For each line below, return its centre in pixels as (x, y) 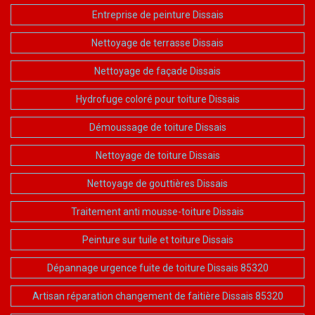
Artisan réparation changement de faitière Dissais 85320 (157, 296)
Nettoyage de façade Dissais (157, 71)
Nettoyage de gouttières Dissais (157, 183)
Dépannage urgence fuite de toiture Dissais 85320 (157, 268)
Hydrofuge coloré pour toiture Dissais (157, 99)
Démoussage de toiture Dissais (157, 127)
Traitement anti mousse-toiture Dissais (157, 211)
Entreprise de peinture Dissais (157, 14)
